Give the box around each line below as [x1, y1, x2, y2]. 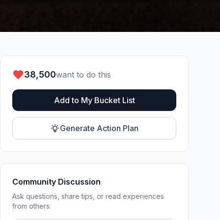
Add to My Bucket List [54, 95, 135, 105]
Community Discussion [12, 177, 101, 187]
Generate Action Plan [60, 123, 138, 133]
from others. [12, 202, 51, 210]
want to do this [56, 70, 111, 80]
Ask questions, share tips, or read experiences [12, 192, 164, 200]
